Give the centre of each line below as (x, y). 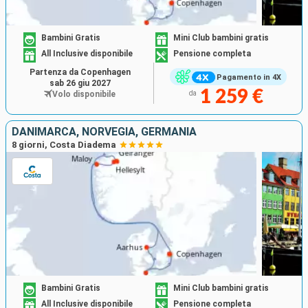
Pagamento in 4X (249, 77)
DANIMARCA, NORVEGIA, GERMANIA (104, 132)
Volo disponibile (84, 95)
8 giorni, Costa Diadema (64, 145)
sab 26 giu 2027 (80, 84)
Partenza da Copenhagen (80, 73)
